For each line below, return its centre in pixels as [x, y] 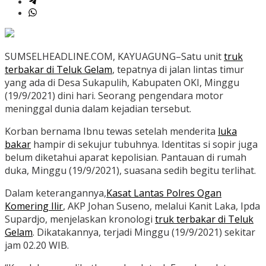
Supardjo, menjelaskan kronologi [80, 219]
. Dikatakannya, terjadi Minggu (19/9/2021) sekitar [144, 232]
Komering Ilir [34, 206]
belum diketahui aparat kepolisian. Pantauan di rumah [126, 158]
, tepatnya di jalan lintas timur [178, 70]
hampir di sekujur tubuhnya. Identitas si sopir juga [144, 145]
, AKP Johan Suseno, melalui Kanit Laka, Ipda [161, 206]
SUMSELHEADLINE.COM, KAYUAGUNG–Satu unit [114, 57]
